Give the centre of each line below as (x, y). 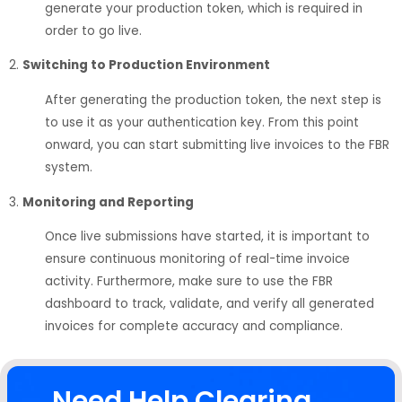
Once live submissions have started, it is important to (207, 237)
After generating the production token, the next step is (213, 100)
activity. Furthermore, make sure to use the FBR (189, 282)
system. (69, 168)
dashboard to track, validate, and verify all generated (210, 304)
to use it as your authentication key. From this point (202, 123)
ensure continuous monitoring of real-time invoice (197, 259)
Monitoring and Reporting (108, 202)
